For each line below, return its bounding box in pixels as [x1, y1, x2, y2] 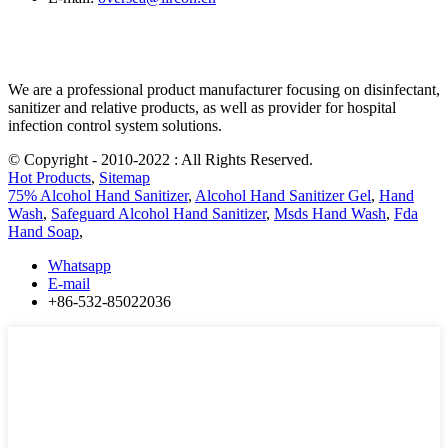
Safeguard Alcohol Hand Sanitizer [51, 204, 266, 222]
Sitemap [99, 168, 150, 186]
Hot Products [8, 168, 91, 186]
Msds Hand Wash [274, 204, 386, 222]
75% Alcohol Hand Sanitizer [8, 186, 188, 204]
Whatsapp [48, 256, 111, 274]
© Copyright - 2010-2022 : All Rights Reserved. [8, 150, 313, 168]
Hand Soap [8, 222, 79, 240]
